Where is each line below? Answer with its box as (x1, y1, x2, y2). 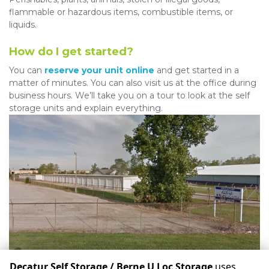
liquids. (9, 19, 39, 31)
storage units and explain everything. (9, 103, 163, 114)
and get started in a (154, 65, 239, 76)
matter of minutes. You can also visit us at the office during (9, 77, 256, 89)
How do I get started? (9, 45, 133, 59)
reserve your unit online (44, 65, 154, 76)
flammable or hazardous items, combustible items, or (9, 7, 233, 18)
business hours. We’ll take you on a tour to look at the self (9, 90, 250, 101)
